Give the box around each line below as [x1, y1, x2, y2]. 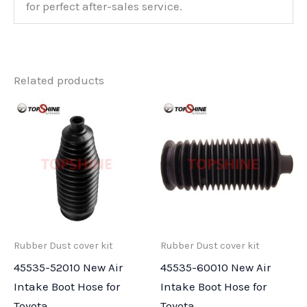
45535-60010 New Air [160, 260, 271, 274]
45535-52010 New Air [14, 260, 123, 274]
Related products [14, 73, 104, 87]
